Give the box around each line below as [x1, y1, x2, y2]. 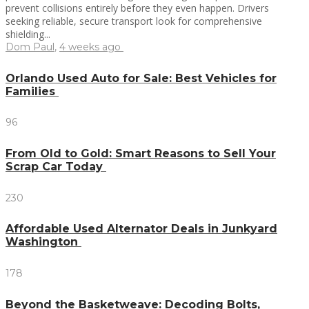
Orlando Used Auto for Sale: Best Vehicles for [6, 71, 277, 85]
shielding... [6, 27, 50, 41]
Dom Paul [6, 40, 54, 53]
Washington [6, 235, 81, 249]
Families [6, 84, 59, 98]
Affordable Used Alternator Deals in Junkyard [6, 222, 277, 236]
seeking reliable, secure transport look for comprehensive [6, 14, 262, 28]
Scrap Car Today [6, 160, 106, 174]
